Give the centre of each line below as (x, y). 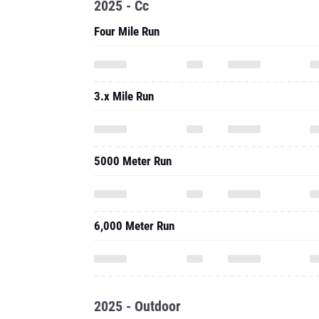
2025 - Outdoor (137, 306)
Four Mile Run (127, 31)
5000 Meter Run (133, 161)
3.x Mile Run (124, 96)
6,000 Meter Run (134, 226)
